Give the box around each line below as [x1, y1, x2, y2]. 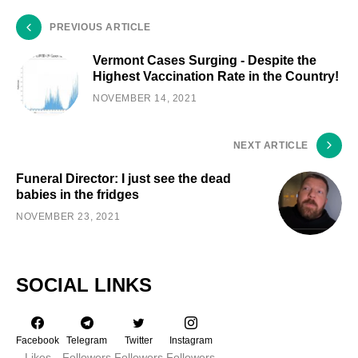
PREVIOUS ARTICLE [50, 22, 151, 34]
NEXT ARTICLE [233, 140, 308, 152]
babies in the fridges [16, 188, 139, 202]
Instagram [169, 335, 213, 347]
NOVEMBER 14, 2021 [93, 93, 197, 105]
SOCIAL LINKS [16, 274, 152, 296]
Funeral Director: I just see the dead [16, 172, 231, 186]
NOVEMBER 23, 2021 [16, 211, 121, 223]
